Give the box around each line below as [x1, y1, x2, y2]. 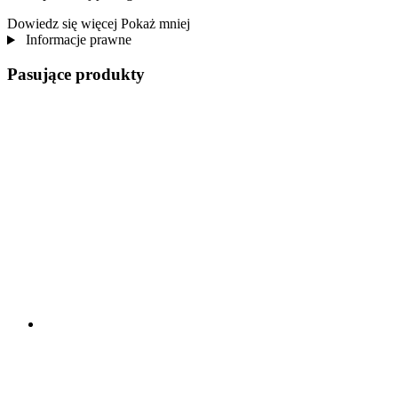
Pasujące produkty [7, 65, 145, 84]
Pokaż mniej [121, 16, 190, 32]
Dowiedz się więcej [7, 16, 117, 32]
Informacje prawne [21, 32, 131, 48]
